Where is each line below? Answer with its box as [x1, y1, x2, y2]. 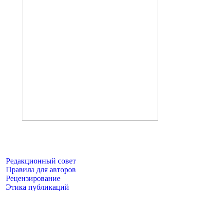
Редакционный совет [6, 157, 76, 165]
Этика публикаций [6, 183, 70, 191]
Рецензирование [6, 174, 61, 182]
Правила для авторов [6, 165, 76, 174]
